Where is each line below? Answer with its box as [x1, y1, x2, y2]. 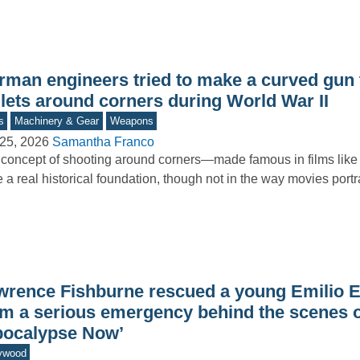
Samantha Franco [51, 135, 154, 149]
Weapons [109, 115, 153, 128]
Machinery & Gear [14, 115, 100, 128]
